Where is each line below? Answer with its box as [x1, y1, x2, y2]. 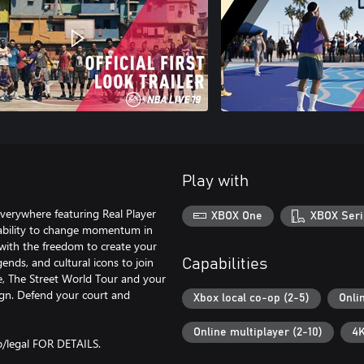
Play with [182, 173, 249, 189]
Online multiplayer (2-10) [193, 326, 323, 338]
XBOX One [211, 210, 263, 222]
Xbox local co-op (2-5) [193, 292, 310, 305]
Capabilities [182, 255, 267, 272]
